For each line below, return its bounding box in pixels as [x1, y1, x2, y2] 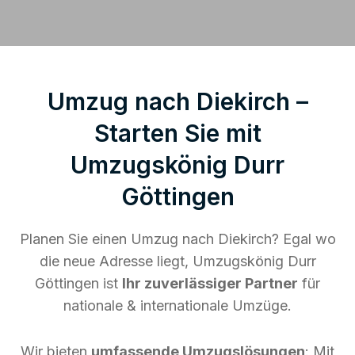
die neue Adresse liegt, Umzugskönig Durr [39, 252, 316, 269]
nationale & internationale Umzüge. [63, 296, 292, 314]
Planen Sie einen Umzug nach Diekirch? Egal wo [19, 230, 336, 247]
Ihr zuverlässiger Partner [122, 274, 298, 292]
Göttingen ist [35, 274, 122, 292]
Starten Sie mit [94, 118, 261, 147]
